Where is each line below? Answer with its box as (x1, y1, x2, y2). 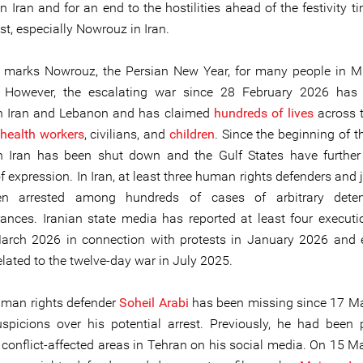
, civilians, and (83, 126, 169, 142)
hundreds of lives (213, 105, 318, 121)
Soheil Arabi (119, 295, 193, 310)
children (169, 126, 215, 142)
